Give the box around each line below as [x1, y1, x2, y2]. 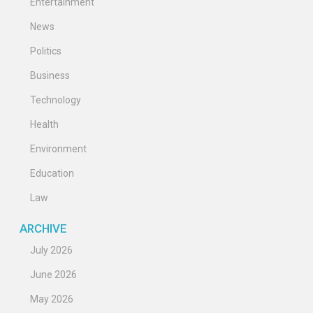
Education [30, 168, 74, 180]
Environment [30, 143, 87, 155]
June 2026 [30, 268, 77, 280]
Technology [30, 94, 81, 106]
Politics [30, 45, 61, 57]
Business [30, 70, 70, 82]
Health [30, 119, 59, 131]
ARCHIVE [20, 221, 67, 235]
